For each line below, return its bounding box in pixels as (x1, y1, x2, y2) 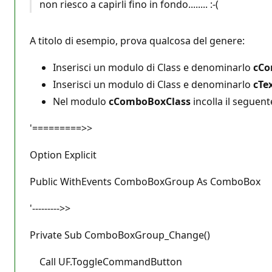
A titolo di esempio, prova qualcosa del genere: (30, 33, 245, 47)
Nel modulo (53, 94, 109, 108)
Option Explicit (30, 148, 97, 161)
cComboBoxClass (109, 94, 191, 108)
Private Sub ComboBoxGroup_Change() (30, 228, 210, 242)
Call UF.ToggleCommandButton (30, 254, 182, 268)
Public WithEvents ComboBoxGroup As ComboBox (30, 174, 260, 188)
